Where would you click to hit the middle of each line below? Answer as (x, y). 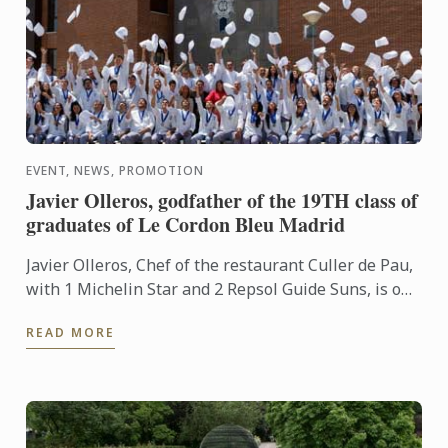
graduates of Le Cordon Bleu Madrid (186, 225)
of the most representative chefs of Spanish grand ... (221, 313)
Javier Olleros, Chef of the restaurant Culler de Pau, (220, 265)
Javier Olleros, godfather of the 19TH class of (222, 201)
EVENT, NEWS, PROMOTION (115, 171)
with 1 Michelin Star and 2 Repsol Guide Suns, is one (223, 289)
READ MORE (71, 333)
